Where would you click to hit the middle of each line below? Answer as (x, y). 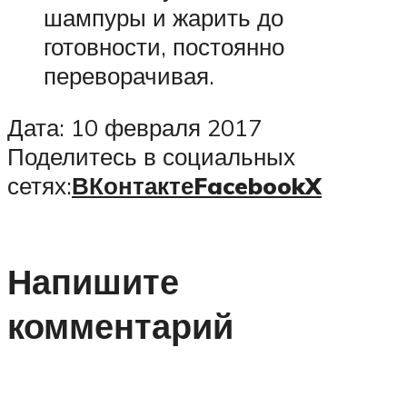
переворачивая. (129, 75)
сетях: (40, 186)
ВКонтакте (133, 186)
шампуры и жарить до (164, 17)
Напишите (93, 281)
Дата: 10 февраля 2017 (134, 128)
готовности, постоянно (164, 46)
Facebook (249, 186)
